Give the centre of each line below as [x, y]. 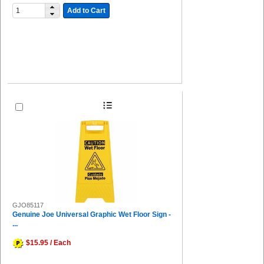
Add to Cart [86, 10]
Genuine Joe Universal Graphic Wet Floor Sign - [92, 214]
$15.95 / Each [48, 242]
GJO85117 [28, 205]
